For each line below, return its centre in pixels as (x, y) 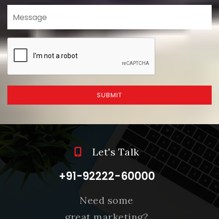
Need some (107, 200)
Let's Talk (114, 152)
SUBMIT (109, 95)
